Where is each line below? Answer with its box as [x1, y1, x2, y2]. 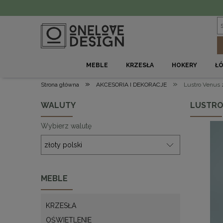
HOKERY [172, 62, 198, 69]
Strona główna [41, 81, 79, 88]
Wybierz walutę [41, 122, 92, 130]
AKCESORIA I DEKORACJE [96, 81, 167, 88]
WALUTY [41, 101, 76, 110]
